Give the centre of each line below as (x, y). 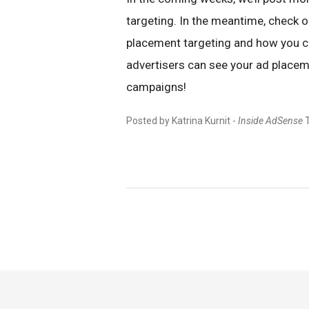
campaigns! (156, 87)
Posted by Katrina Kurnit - (182, 121)
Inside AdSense (270, 121)
